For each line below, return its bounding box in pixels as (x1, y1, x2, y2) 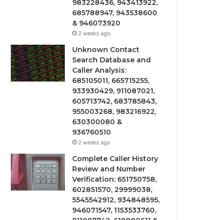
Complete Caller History (72, 154, 159, 163)
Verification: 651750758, (72, 175, 157, 184)
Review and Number (72, 165, 146, 173)
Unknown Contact (72, 45, 140, 54)
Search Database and (72, 55, 151, 64)
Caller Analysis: (72, 66, 127, 75)
